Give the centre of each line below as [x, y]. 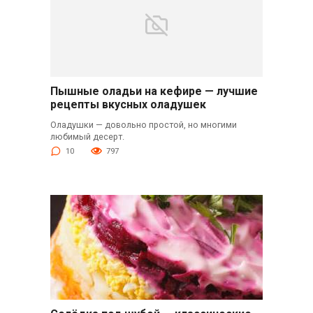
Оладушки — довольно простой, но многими [143, 125]
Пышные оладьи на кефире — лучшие [154, 92]
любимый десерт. [87, 137]
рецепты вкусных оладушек [128, 105]
